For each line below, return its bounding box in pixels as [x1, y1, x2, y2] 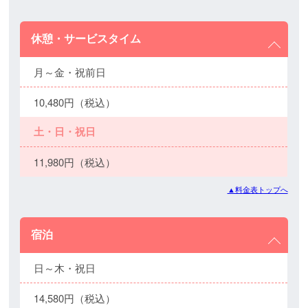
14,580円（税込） [34, 290, 116, 305]
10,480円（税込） [34, 94, 116, 109]
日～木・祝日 [34, 260, 96, 275]
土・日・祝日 [34, 123, 96, 139]
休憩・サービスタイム [31, 30, 142, 46]
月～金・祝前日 [34, 64, 107, 79]
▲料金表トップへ [227, 184, 288, 195]
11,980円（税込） [34, 154, 116, 169]
